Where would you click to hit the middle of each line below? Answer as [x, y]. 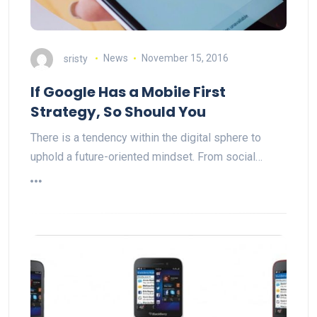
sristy [76, 58]
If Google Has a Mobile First [128, 92]
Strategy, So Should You [118, 111]
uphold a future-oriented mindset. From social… [146, 156]
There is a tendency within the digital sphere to [146, 137]
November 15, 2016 [185, 58]
